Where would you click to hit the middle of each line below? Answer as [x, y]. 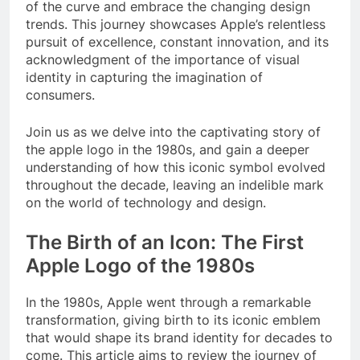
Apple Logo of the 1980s [140, 265]
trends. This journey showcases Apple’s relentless [176, 24]
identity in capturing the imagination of [144, 77]
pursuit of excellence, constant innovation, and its [177, 41]
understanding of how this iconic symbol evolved [176, 167]
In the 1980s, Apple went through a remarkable [168, 302]
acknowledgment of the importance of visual [163, 59]
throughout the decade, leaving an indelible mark [175, 184]
